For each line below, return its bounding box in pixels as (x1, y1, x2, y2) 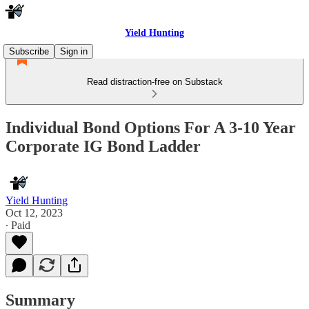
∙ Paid (6, 219, 30, 231)
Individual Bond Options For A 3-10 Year (6, 118, 296, 137)
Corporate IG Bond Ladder (6, 137, 201, 155)
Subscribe (9, 46, 49, 57)
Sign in (60, 46, 88, 57)
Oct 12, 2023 (6, 206, 63, 219)
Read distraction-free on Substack (86, 77, 223, 87)
